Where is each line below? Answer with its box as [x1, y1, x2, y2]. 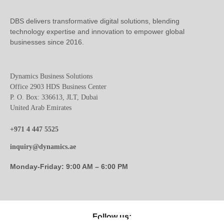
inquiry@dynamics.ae [10, 143, 76, 151]
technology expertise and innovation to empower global [10, 27, 184, 36]
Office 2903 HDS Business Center [10, 83, 106, 91]
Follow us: [92, 212, 131, 221]
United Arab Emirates [10, 104, 71, 112]
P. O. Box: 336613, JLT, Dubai [10, 93, 102, 101]
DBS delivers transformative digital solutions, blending [10, 17, 179, 25]
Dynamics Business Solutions [10, 72, 96, 80]
